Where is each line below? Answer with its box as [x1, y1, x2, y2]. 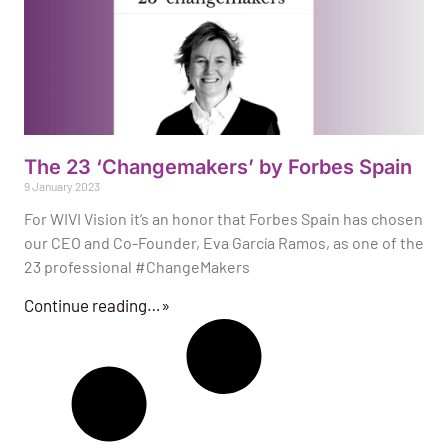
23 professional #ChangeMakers [24, 257, 250, 277]
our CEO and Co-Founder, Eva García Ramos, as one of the [24, 233, 424, 253]
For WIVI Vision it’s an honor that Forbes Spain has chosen [24, 209, 423, 229]
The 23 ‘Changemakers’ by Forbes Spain [24, 155, 412, 180]
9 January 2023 [24, 179, 100, 194]
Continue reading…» [24, 295, 170, 316]
